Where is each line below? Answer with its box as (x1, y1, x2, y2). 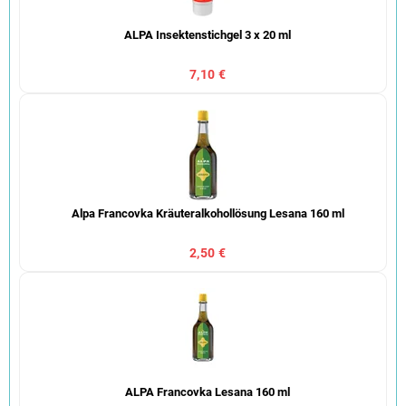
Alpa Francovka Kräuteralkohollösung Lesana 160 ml (71, 206, 344, 220)
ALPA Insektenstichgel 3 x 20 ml (124, 27, 291, 42)
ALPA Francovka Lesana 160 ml (125, 384, 290, 399)
